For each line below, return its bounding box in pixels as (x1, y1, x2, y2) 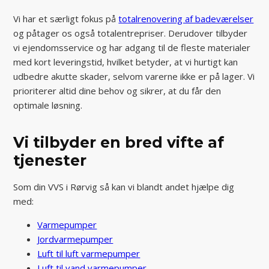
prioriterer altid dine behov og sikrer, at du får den (13, 84, 222, 97)
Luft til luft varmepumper (37, 247, 141, 259)
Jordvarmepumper (37, 232, 113, 245)
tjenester (13, 151, 87, 169)
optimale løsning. (13, 98, 83, 111)
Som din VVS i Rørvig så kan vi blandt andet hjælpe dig (13, 180, 235, 193)
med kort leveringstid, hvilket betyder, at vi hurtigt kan (13, 55, 238, 68)
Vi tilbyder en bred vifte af (13, 133, 225, 151)
